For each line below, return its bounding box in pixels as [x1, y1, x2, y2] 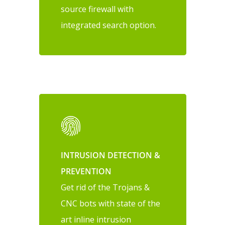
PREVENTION [61, 166, 112, 177]
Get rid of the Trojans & [61, 182, 150, 193]
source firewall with [61, 4, 134, 15]
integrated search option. [61, 20, 157, 31]
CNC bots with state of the [61, 198, 161, 209]
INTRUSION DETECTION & [61, 150, 161, 161]
